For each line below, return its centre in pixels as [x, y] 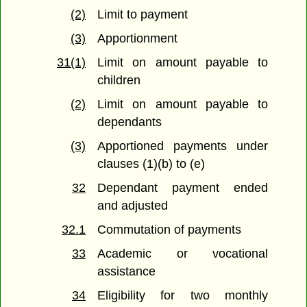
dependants [130, 122]
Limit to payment [143, 15]
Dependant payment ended [183, 188]
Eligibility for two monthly [183, 296]
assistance [127, 272]
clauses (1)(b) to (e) [151, 164]
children [119, 81]
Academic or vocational [183, 254]
